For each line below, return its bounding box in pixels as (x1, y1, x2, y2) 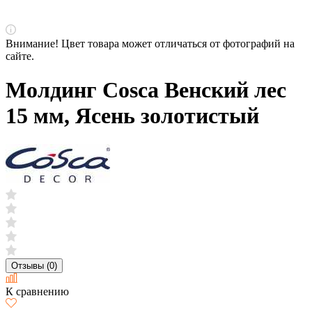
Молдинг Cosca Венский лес (6, 77, 286, 103)
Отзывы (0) (11, 260, 57, 271)
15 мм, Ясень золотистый (6, 103, 259, 129)
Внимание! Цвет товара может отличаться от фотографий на (6, 38, 295, 49)
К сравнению (6, 285, 69, 297)
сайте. (6, 50, 34, 62)
